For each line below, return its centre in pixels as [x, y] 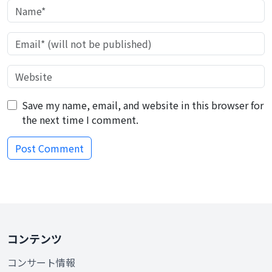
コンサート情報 [41, 262]
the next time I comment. [80, 120]
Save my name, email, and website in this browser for [143, 105]
